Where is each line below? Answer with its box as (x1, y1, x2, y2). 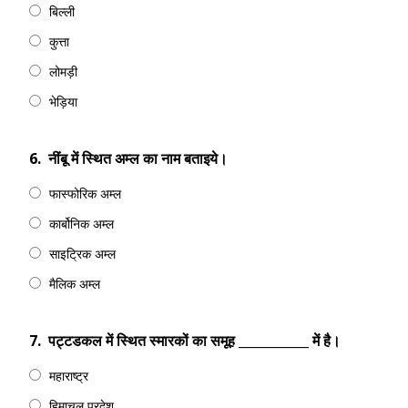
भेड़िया (49, 93, 77, 110)
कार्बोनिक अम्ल (49, 215, 114, 232)
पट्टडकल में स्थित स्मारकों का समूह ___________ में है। (48, 331, 341, 351)
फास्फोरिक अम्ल (49, 185, 121, 202)
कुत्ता (49, 33, 69, 50)
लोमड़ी (49, 63, 77, 80)
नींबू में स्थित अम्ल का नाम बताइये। (48, 148, 228, 168)
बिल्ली (49, 3, 75, 20)
